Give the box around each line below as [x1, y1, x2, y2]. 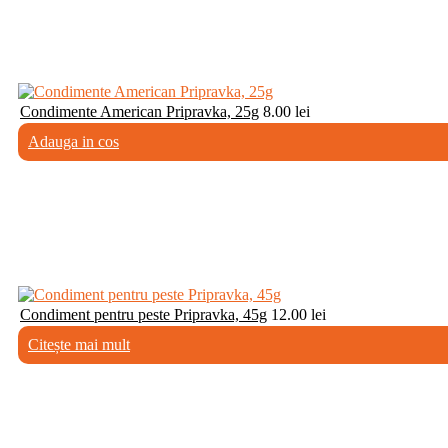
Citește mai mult [28, 335, 130, 353]
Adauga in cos [28, 132, 119, 150]
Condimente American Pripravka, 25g [20, 102, 259, 120]
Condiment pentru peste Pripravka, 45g [20, 305, 267, 323]
